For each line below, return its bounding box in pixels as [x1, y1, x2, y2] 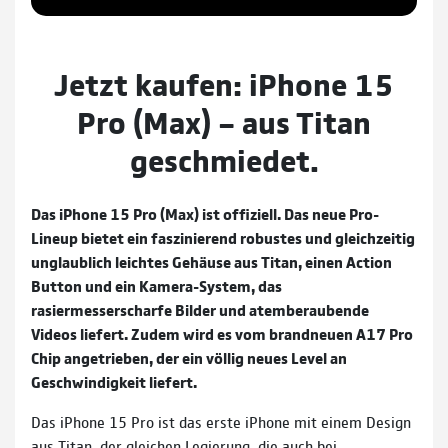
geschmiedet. [129, 136, 319, 180]
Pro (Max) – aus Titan [77, 98, 371, 142]
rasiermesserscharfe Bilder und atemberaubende [31, 298, 369, 320]
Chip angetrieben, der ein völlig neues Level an [31, 346, 347, 368]
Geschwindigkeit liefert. [31, 370, 197, 392]
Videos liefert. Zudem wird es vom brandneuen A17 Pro [31, 322, 413, 344]
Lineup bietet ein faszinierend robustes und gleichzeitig [31, 226, 415, 248]
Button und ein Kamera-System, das [31, 274, 282, 296]
